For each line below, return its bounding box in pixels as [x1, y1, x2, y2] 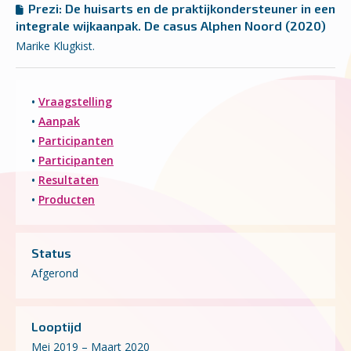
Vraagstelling [38, 93, 112, 109]
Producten [38, 191, 95, 207]
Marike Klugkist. [16, 38, 95, 53]
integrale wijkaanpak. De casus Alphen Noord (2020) [16, 17, 326, 33]
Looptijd [31, 318, 81, 334]
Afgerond [31, 265, 78, 280]
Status [31, 244, 71, 260]
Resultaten [38, 172, 99, 187]
